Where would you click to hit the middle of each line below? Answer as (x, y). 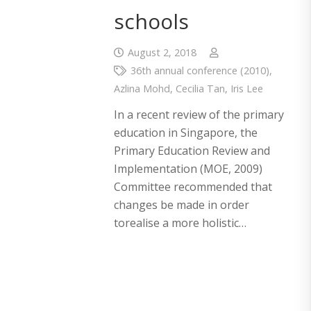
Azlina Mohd (142, 89)
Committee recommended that (193, 187)
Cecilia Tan (200, 89)
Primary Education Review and (192, 151)
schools (151, 21)
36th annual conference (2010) (200, 71)
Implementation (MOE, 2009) (188, 169)
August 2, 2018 (162, 53)
